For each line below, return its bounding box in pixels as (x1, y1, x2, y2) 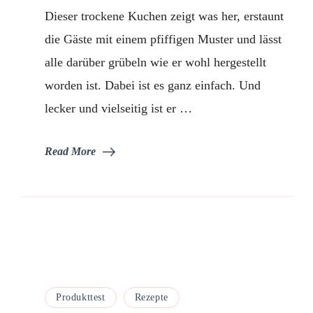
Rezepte (134, 291, 168, 303)
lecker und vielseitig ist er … (45, 101, 192, 115)
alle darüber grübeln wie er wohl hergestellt (45, 54, 266, 69)
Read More (45, 145, 96, 157)
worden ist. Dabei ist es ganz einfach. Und (45, 78, 261, 92)
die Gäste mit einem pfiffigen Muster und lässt (45, 31, 282, 46)
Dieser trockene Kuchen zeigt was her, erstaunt (45, 8, 284, 23)
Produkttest (56, 291, 105, 303)
